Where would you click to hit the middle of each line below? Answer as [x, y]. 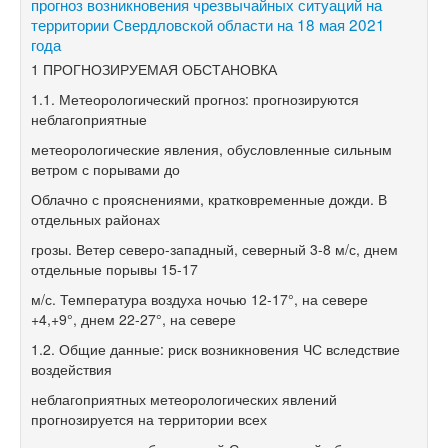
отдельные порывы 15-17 [114, 268]
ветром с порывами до [105, 168]
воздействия [71, 368]
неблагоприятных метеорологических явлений [184, 398]
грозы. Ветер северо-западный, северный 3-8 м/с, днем [214, 248]
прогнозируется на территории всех [149, 418]
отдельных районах [95, 218]
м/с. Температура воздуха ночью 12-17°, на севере [199, 298]
